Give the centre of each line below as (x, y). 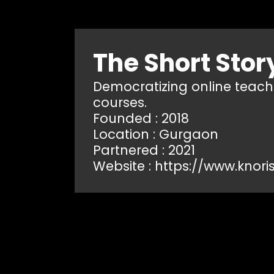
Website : (124, 166)
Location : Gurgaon (156, 135)
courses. (120, 103)
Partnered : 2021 (144, 150)
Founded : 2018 (141, 119)
